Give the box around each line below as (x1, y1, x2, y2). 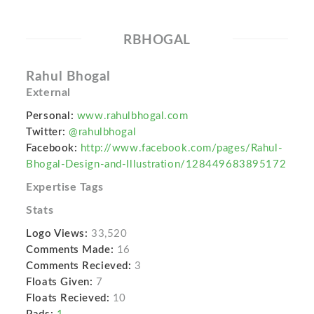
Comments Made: (26, 245, 114, 256)
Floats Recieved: (26, 293, 110, 304)
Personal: (26, 111, 74, 122)
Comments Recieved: (26, 261, 132, 272)
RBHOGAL (123, 34, 191, 48)
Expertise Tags (26, 182, 104, 193)
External (26, 87, 71, 99)
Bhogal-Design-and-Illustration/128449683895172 (26, 159, 287, 170)
